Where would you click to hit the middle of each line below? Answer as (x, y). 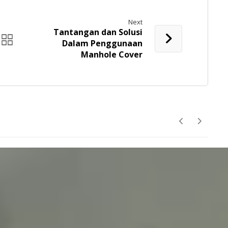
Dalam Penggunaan (103, 44)
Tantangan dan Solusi (98, 32)
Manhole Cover (112, 55)
